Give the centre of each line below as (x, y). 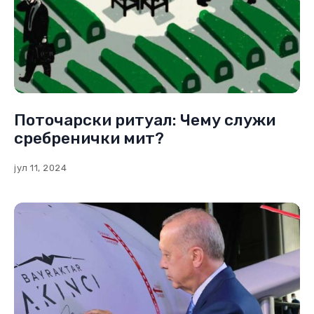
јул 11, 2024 (41, 168)
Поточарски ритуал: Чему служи (145, 120)
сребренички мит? (89, 138)
